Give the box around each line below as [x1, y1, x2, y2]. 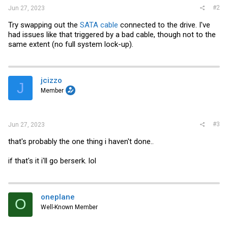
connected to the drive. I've [118, 20, 210, 30]
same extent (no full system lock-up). [8, 40, 133, 49]
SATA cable [80, 20, 118, 30]
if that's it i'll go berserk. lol [8, 156, 96, 165]
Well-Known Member [41, 203, 98, 211]
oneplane [41, 192, 75, 202]
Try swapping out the [8, 20, 80, 30]
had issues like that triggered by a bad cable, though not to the [8, 30, 216, 39]
